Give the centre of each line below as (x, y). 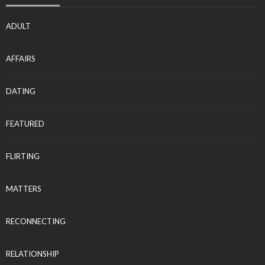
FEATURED (25, 124)
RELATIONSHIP (33, 254)
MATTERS (24, 189)
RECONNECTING (36, 222)
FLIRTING (23, 156)
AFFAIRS (21, 59)
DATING (21, 91)
